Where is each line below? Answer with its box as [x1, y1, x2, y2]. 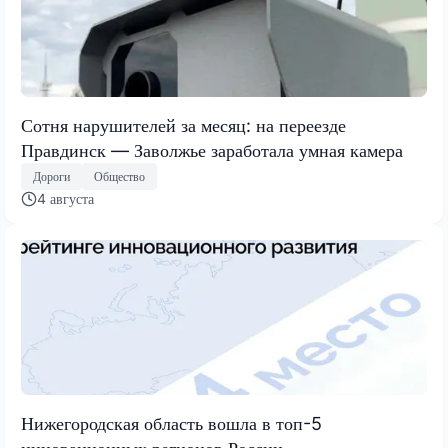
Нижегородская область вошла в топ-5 [21, 413, 322, 435]
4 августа [37, 190, 94, 208]
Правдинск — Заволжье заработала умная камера [21, 139, 403, 161]
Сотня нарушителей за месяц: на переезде [21, 114, 346, 136]
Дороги [33, 168, 70, 184]
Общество [94, 168, 145, 184]
